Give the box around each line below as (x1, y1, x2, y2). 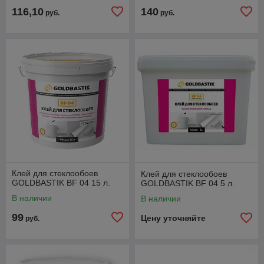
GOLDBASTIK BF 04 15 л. (12, 177, 110, 187)
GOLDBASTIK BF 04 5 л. (141, 178, 235, 188)
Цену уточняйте (141, 213, 206, 223)
